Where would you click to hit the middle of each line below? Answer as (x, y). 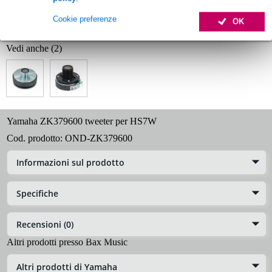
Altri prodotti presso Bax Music (67, 242)
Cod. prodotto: (36, 138)
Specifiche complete (45, 26)
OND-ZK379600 (99, 138)
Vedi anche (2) (34, 48)
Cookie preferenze (85, 19)
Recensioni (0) (45, 225)
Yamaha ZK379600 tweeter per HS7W (82, 121)
